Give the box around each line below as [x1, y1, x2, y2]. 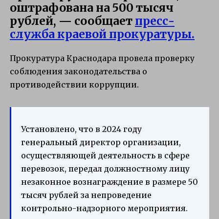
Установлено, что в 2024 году [21, 124, 142, 134]
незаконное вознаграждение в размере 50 [21, 176, 198, 187]
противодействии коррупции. [10, 79, 139, 89]
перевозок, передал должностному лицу [21, 163, 190, 174]
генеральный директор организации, [21, 137, 181, 147]
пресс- [135, 13, 175, 28]
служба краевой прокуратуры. [10, 26, 195, 41]
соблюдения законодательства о [10, 66, 147, 76]
